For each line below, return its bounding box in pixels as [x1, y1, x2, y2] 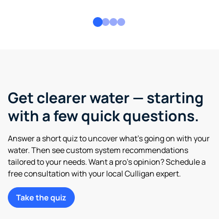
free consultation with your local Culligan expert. [8, 168, 181, 179]
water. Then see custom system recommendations [8, 144, 188, 155]
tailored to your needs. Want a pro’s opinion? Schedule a [8, 156, 206, 167]
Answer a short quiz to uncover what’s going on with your [8, 132, 210, 144]
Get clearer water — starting [8, 87, 203, 108]
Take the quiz [16, 192, 66, 203]
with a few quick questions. [8, 105, 199, 126]
